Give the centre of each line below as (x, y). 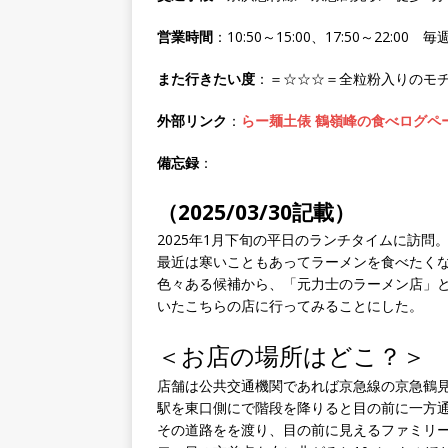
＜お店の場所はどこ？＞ (291, 356)
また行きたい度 (206, 79)
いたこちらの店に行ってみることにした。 (290, 306)
